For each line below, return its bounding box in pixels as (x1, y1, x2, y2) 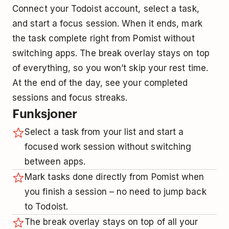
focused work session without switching (25, 141, 192, 152)
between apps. (25, 156, 86, 167)
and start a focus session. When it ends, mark (12, 18, 202, 29)
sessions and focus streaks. (12, 92, 128, 103)
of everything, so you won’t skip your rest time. (12, 62, 209, 73)
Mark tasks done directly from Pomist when (25, 171, 204, 182)
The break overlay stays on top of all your (25, 216, 198, 227)
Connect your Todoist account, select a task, (12, 3, 199, 14)
